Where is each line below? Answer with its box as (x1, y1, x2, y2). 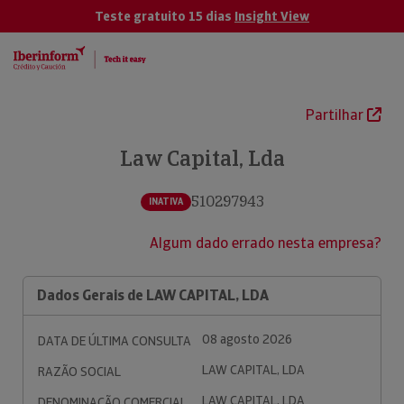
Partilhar (306, 106, 367, 124)
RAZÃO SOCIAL (38, 363, 121, 380)
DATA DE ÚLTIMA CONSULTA (38, 333, 191, 349)
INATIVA (148, 195, 183, 207)
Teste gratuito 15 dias (95, 8, 234, 24)
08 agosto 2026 (202, 331, 292, 347)
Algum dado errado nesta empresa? (150, 234, 381, 252)
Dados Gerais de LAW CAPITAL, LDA (37, 286, 269, 305)
